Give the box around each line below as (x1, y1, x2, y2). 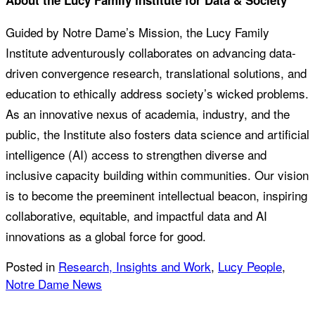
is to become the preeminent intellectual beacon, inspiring (6, 186, 307, 205)
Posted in (6, 257, 58, 276)
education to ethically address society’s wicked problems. (6, 84, 309, 103)
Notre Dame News (6, 275, 102, 293)
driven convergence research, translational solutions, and (6, 64, 307, 82)
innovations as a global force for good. (6, 227, 206, 245)
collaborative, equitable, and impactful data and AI (6, 207, 267, 225)
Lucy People (218, 257, 282, 276)
